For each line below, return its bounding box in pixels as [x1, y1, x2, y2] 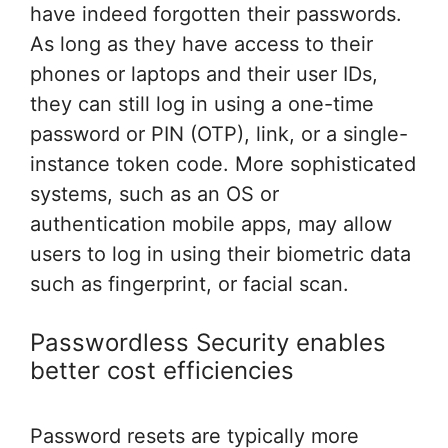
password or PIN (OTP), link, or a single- [30, 121, 408, 146]
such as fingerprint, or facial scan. [30, 271, 349, 296]
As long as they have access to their [30, 31, 373, 56]
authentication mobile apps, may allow [30, 211, 392, 236]
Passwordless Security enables [30, 327, 386, 357]
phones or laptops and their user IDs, [30, 61, 378, 86]
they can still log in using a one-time [30, 91, 374, 116]
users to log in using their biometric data [30, 241, 411, 266]
